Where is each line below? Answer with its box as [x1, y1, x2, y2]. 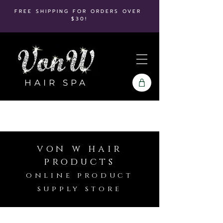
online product [26, 170, 133, 181]
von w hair [37, 143, 122, 155]
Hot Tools [10, 212, 43, 221]
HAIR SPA [24, 78, 88, 88]
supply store [37, 184, 122, 194]
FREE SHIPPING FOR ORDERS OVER [14, 7, 145, 15]
